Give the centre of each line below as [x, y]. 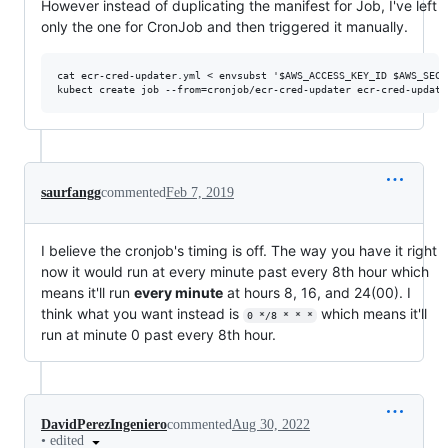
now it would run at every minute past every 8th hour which [235, 271]
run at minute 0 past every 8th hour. [158, 334]
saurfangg [71, 192]
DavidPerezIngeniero [104, 424]
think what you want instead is [142, 313]
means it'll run [87, 292]
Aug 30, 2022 [271, 424]
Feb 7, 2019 [200, 192]
